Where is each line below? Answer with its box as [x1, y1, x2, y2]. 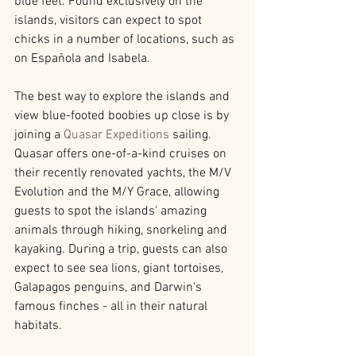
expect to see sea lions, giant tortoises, [14, 260, 226, 277]
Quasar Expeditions [64, 126, 169, 143]
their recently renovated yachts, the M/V [14, 164, 234, 181]
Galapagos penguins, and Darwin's [14, 279, 205, 296]
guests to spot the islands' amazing [14, 203, 210, 219]
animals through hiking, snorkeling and [14, 222, 230, 238]
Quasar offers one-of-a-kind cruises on [14, 145, 230, 162]
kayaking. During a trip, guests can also [14, 241, 230, 257]
